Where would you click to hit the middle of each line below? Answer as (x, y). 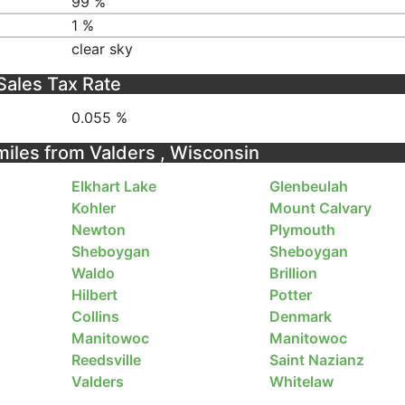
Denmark (300, 317)
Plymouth (302, 230)
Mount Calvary (320, 208)
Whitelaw (301, 382)
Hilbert (95, 295)
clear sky (103, 48)
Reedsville (107, 360)
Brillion (293, 273)
